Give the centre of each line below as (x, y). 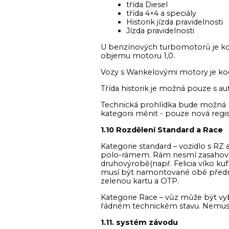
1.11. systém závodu (139, 222)
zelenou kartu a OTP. (140, 181)
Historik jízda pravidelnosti (175, 22)
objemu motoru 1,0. (138, 56)
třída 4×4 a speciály (161, 13)
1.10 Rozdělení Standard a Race (162, 130)
